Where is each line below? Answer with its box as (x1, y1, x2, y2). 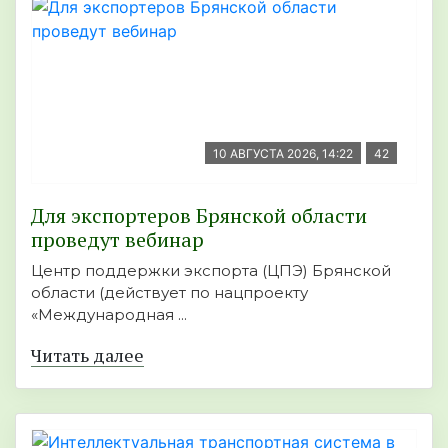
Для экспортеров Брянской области (31, 201, 367, 229)
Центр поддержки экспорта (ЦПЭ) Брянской (31, 260, 391, 280)
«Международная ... (31, 304, 187, 324)
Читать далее (31, 342, 144, 367)
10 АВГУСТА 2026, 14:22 (213, 145, 353, 161)
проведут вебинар (31, 225, 204, 253)
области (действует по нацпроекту (31, 282, 308, 302)
